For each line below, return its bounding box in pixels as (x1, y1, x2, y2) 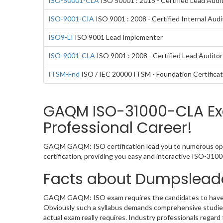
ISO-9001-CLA (48, 51, 95, 60)
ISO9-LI (48, 32, 73, 41)
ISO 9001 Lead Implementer (73, 32, 163, 41)
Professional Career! (43, 117, 192, 138)
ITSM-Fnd (48, 69, 80, 78)
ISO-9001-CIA (48, 14, 94, 23)
